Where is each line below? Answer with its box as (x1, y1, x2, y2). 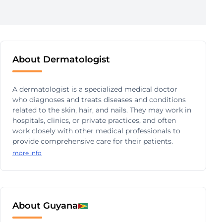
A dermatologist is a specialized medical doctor (12, 85, 177, 94)
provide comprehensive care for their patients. (12, 137, 173, 146)
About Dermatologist (12, 54, 110, 65)
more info (12, 149, 42, 157)
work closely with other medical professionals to (12, 126, 180, 135)
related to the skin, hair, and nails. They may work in (12, 106, 191, 114)
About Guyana (12, 200, 78, 211)
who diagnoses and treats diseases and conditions (12, 95, 186, 104)
